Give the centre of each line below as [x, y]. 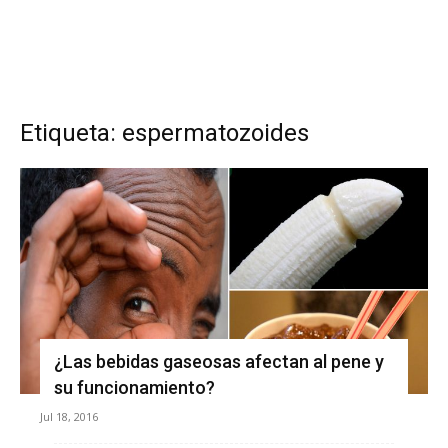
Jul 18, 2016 [69, 416]
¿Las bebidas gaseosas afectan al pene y [219, 361]
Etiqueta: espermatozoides [164, 133]
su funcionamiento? [134, 387]
